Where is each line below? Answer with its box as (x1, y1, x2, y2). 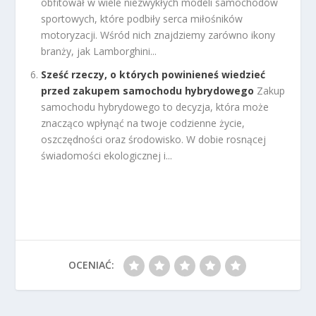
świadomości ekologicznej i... (41, 148, 173, 162)
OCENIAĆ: (68, 257, 114, 272)
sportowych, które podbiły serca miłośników (41, 11, 243, 25)
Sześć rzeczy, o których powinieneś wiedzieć (41, 67, 266, 81)
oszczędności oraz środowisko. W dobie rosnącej (41, 132, 267, 146)
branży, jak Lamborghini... (41, 44, 157, 58)
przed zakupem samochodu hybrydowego (41, 83, 255, 97)
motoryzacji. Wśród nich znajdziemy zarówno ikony (41, 28, 276, 42)
